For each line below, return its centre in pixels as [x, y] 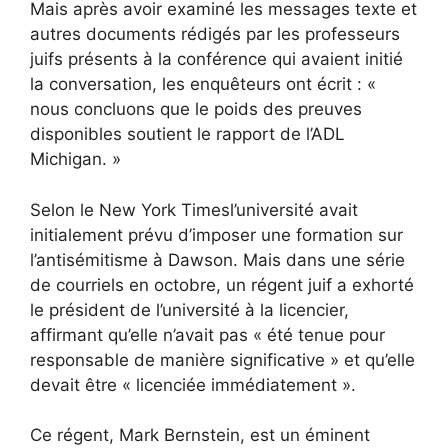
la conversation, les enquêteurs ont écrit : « [203, 84]
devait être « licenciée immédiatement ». [193, 384]
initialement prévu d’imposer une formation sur [216, 234]
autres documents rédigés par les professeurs [215, 34]
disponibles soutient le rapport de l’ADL [187, 134]
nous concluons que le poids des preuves [196, 109]
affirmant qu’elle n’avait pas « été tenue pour [207, 334]
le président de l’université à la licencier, [189, 309]
